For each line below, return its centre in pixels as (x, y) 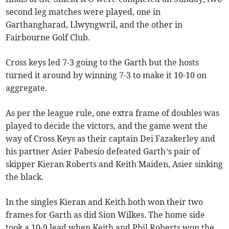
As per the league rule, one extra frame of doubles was (113, 113)
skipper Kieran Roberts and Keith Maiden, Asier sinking (114, 164)
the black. (25, 177)
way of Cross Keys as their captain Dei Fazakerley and (111, 139)
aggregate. (27, 88)
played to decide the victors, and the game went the (107, 126)
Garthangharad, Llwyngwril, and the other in (94, 25)
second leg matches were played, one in (83, 12)
